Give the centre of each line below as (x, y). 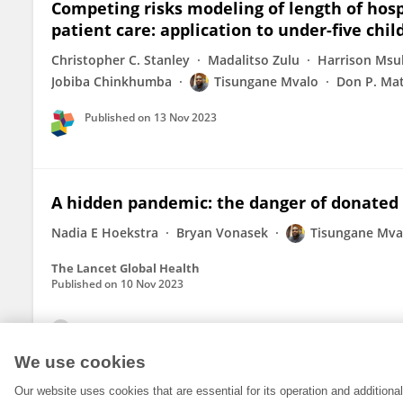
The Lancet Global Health (125, 268)
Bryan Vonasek (222, 233)
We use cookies (80, 362)
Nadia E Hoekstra (105, 233)
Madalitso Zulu (254, 60)
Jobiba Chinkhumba (112, 81)
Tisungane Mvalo (266, 81)
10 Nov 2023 (152, 284)
